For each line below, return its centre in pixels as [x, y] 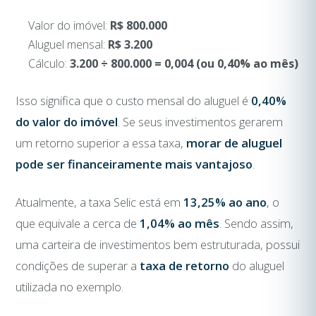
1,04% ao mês [180, 223]
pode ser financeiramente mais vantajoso [134, 164]
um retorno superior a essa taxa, [101, 142]
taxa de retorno [185, 265]
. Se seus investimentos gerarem [201, 121]
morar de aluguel [235, 142]
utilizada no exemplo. [70, 286]
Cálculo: [49, 63]
